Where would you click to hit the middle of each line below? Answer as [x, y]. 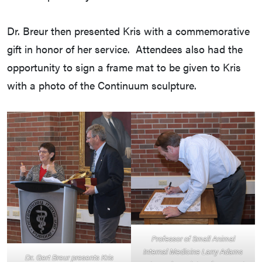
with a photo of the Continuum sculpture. [102, 85]
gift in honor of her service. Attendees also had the [125, 49]
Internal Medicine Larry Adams [193, 251]
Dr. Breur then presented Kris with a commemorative [128, 31]
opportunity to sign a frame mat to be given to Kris [124, 67]
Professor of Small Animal [193, 239]
